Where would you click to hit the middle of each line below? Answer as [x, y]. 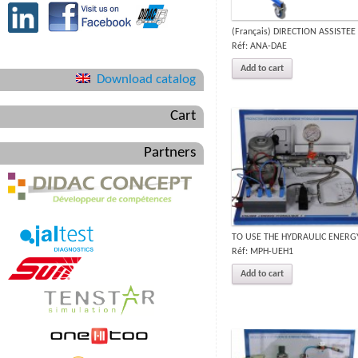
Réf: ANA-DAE [259, 46]
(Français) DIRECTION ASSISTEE [294, 32]
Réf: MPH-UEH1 [263, 252]
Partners [170, 153]
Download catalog [146, 79]
